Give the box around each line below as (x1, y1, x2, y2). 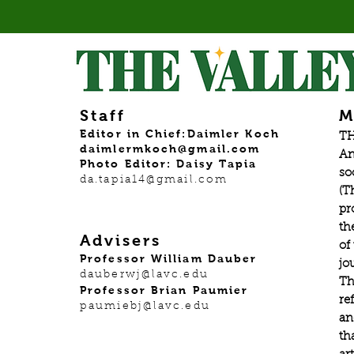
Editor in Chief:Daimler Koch (80, 127, 289, 140)
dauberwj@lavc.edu (80, 269, 209, 281)
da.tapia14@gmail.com (80, 175, 228, 186)
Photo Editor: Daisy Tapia (80, 157, 258, 170)
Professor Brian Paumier (80, 284, 254, 296)
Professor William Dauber (80, 252, 258, 265)
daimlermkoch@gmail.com (80, 142, 261, 155)
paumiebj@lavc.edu (80, 301, 210, 312)
